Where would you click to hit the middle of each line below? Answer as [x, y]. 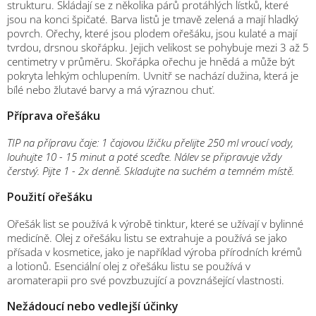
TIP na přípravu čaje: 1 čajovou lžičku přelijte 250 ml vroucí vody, [150, 142]
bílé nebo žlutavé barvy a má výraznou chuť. [111, 89]
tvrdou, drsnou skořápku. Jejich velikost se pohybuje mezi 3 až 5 [158, 47]
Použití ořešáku [50, 196]
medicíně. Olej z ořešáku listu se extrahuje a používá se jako [147, 237]
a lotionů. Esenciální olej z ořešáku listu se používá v [129, 266]
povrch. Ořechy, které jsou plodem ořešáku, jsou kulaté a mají [152, 33]
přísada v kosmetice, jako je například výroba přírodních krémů [154, 251]
